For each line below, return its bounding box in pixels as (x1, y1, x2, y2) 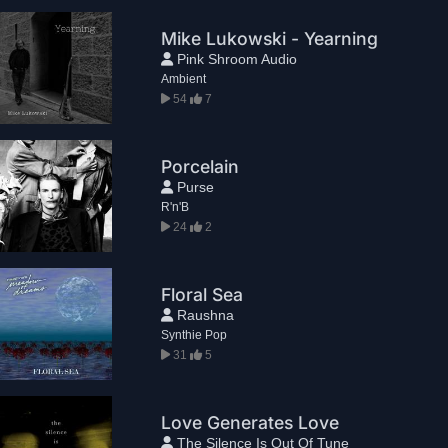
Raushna (173, 306, 235, 323)
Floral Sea (161, 283, 244, 305)
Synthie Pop (161, 327, 228, 342)
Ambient (161, 71, 207, 86)
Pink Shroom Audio (173, 50, 298, 67)
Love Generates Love (161, 411, 340, 433)
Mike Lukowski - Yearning (161, 27, 379, 49)
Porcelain (161, 155, 240, 177)
